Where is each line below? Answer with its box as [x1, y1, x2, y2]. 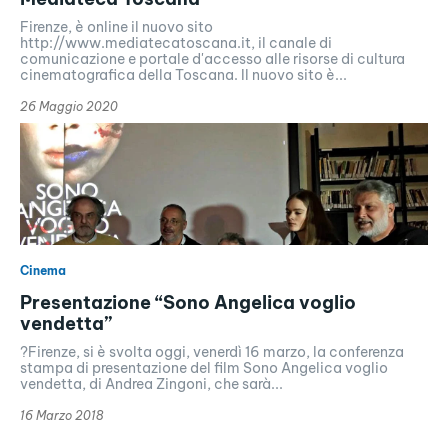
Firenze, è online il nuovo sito [20, 17, 213, 36]
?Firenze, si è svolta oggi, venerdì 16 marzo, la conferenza [20, 342, 404, 361]
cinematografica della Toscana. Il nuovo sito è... [20, 65, 347, 84]
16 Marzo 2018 [20, 407, 103, 423]
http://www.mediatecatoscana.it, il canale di [20, 33, 332, 52]
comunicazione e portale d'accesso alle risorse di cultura [20, 49, 405, 68]
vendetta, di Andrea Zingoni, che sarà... [20, 374, 283, 393]
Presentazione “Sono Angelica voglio [20, 290, 356, 314]
